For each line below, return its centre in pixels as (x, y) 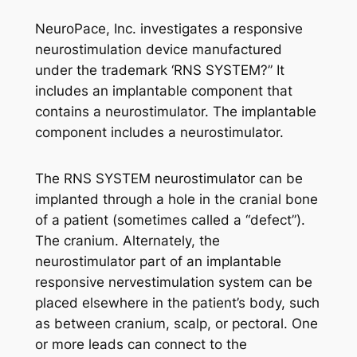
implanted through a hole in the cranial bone (176, 199)
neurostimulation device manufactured (158, 50)
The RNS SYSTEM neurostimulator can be (169, 178)
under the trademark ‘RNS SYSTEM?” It (159, 71)
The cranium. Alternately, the (127, 240)
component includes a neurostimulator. (159, 133)
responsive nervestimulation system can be (173, 282)
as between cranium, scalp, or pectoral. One (176, 323)
